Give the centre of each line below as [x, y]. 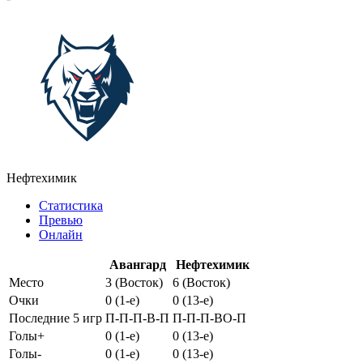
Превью [61, 220]
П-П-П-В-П [137, 318]
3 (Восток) [134, 282]
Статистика [71, 205]
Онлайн [61, 234]
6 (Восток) [201, 282]
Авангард [137, 264]
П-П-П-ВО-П [209, 318]
